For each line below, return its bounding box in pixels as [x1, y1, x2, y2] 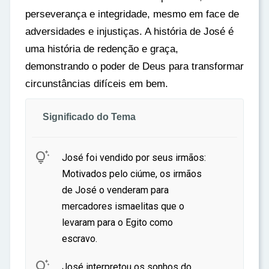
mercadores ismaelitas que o [62, 201, 184, 212]
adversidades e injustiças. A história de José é [25, 25, 234, 37]
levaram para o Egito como [62, 217, 173, 228]
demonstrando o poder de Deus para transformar [25, 60, 244, 72]
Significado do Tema [43, 112, 136, 122]
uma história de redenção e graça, [25, 43, 178, 55]
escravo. [62, 233, 97, 244]
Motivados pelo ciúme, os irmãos [62, 168, 202, 180]
